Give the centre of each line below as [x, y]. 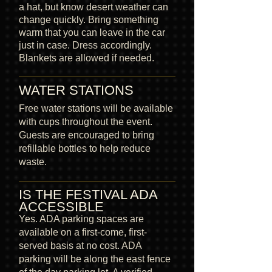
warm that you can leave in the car [92, 32]
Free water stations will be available [96, 108]
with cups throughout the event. [86, 121]
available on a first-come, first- [83, 232]
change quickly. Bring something [89, 19]
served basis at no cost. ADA [80, 245]
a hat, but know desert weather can [93, 7]
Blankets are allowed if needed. [87, 58]
